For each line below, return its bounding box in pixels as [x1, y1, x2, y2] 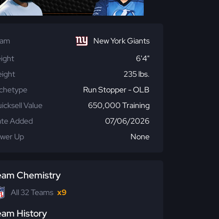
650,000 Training [88, 100, 150, 110]
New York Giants [93, 36, 150, 46]
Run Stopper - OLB [83, 85, 150, 95]
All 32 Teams [11, 187, 53, 197]
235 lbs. [124, 69, 150, 79]
